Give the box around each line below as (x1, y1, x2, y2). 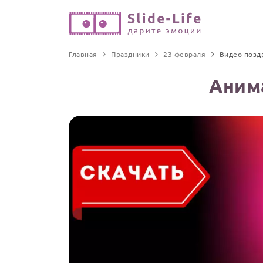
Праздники (111, 49, 150, 59)
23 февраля (163, 49, 205, 59)
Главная (69, 49, 97, 59)
